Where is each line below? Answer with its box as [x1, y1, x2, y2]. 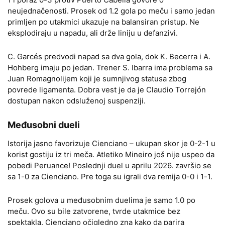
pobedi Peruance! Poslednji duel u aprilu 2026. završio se [8, 161, 211, 170]
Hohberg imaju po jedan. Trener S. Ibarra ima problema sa [8, 63, 212, 72]
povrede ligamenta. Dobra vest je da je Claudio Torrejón [8, 85, 206, 94]
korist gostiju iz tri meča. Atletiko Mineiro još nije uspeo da [8, 150, 214, 159]
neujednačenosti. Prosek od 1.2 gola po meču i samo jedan [8, 6, 215, 16]
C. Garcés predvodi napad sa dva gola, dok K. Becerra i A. [8, 52, 210, 61]
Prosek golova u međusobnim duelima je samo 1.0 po [8, 195, 195, 205]
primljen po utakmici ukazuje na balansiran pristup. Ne [8, 17, 199, 27]
